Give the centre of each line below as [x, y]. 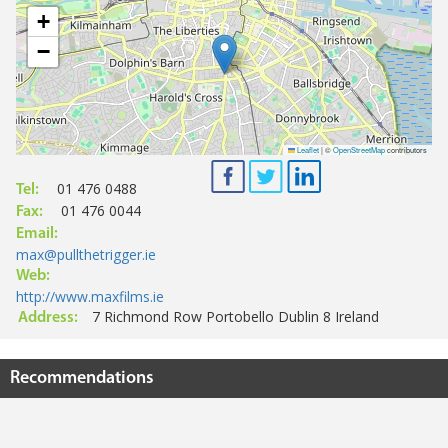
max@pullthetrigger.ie [86, 255]
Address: [48, 318]
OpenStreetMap [359, 150]
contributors [406, 150]
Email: [37, 234]
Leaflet [307, 150]
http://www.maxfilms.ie [90, 297]
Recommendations [82, 379]
